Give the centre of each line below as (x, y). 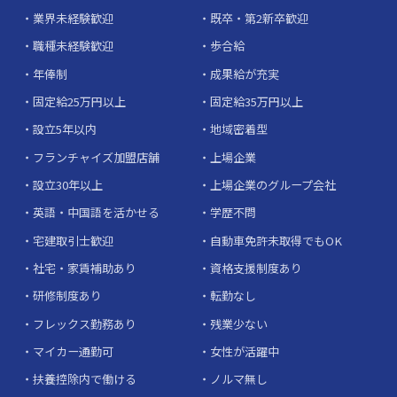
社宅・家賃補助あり (84, 268)
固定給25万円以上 (79, 101)
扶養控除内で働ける (84, 379)
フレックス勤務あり (84, 323)
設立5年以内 (64, 129)
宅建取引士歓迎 (73, 240)
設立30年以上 (67, 184)
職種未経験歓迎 (73, 46)
